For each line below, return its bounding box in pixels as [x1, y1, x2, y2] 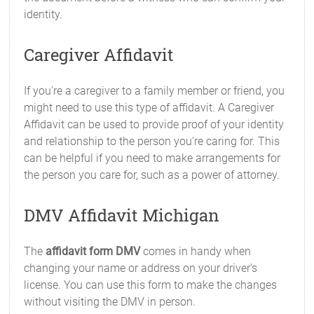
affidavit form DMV [46, 245, 141, 258]
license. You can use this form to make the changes [24, 278, 278, 292]
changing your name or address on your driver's [24, 261, 258, 275]
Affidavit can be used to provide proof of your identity [24, 118, 285, 131]
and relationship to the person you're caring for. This [24, 135, 280, 148]
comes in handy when [140, 245, 252, 258]
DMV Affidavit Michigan [24, 204, 220, 226]
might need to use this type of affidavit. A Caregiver [24, 101, 275, 114]
